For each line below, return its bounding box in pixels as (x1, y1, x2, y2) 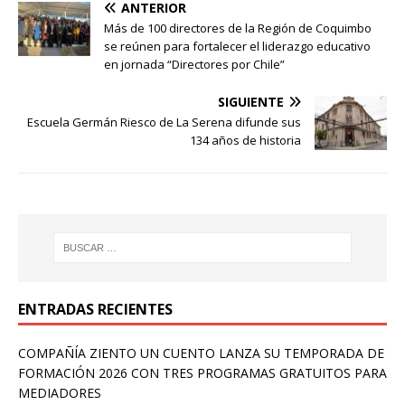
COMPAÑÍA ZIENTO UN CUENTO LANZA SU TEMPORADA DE (18, 344, 384, 362)
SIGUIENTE (218, 92, 284, 110)
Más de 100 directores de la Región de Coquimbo (104, 19, 372, 36)
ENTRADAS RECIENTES (18, 298, 173, 319)
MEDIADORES (18, 383, 101, 401)
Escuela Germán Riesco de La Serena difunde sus (27, 113, 301, 130)
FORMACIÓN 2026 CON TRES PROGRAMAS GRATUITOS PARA (18, 363, 387, 381)
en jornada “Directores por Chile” (104, 55, 285, 72)
